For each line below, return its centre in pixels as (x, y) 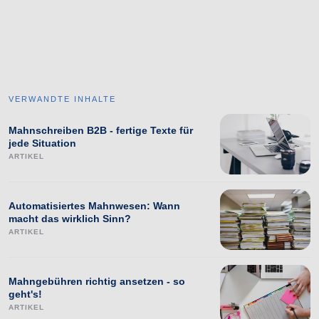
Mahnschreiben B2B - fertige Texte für (101, 131)
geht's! (25, 294)
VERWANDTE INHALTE (62, 99)
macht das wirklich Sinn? (70, 219)
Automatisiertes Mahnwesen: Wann (94, 206)
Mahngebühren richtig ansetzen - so (97, 282)
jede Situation (42, 143)
